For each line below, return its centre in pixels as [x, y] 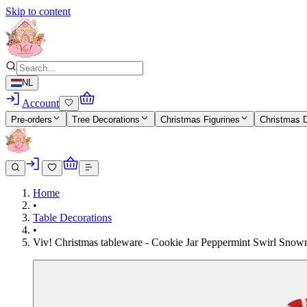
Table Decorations [72, 217]
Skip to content [38, 11]
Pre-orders [32, 119]
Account [40, 103]
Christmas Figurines [200, 119]
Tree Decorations [106, 119]
